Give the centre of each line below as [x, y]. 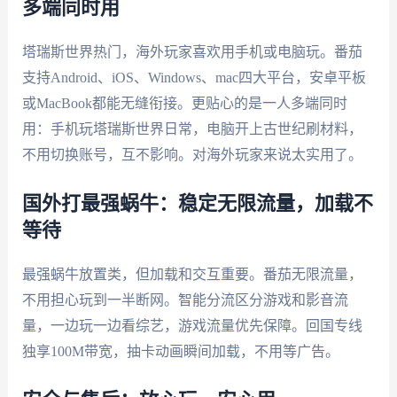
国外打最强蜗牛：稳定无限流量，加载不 [197, 203]
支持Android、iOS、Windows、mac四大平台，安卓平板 [194, 78]
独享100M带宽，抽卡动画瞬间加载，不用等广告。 [180, 351]
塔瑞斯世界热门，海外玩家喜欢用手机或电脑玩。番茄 [192, 52]
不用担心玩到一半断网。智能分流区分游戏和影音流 [185, 300]
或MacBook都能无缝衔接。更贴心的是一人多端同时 [184, 104]
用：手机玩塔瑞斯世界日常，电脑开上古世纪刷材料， [192, 129]
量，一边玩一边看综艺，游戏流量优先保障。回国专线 [192, 325]
